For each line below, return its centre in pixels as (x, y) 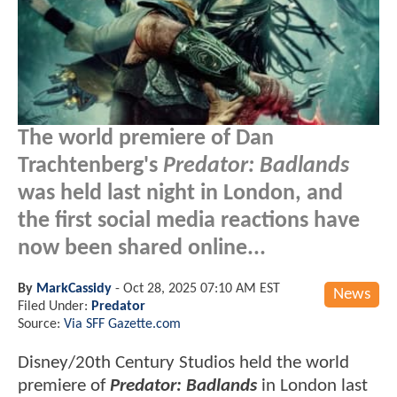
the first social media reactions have (189, 221)
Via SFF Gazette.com (122, 324)
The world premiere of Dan (146, 138)
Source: (41, 324)
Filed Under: (54, 306)
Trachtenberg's (90, 166)
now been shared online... (142, 248)
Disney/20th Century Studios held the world (183, 362)
